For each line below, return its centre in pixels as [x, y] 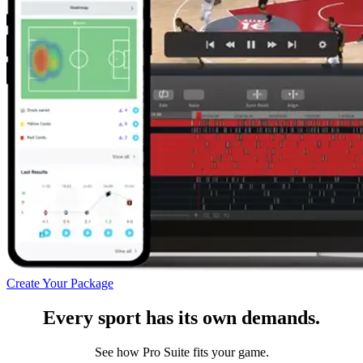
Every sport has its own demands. [181, 317]
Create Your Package [60, 283]
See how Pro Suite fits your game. [181, 352]
